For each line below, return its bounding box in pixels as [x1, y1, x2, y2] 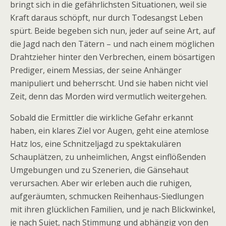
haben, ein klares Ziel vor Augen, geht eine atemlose [10, 125, 209, 136]
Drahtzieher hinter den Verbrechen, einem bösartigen [10, 51, 215, 63]
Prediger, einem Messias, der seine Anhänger [10, 65, 182, 76]
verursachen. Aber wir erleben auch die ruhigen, [10, 178, 192, 189]
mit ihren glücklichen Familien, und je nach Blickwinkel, [10, 204, 215, 215]
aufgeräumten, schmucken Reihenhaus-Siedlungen [10, 191, 204, 202]
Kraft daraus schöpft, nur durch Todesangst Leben [10, 12, 203, 23]
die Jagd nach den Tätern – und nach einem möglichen [10, 38, 214, 49]
